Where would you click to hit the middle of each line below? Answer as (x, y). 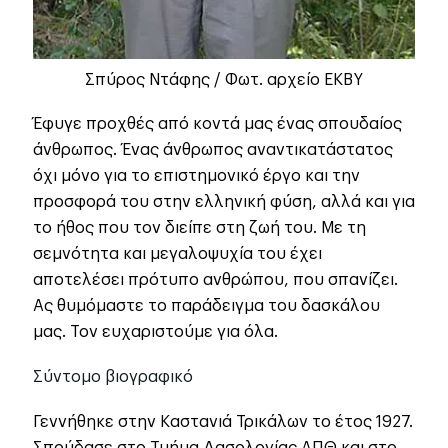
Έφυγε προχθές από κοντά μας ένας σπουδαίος (217, 123)
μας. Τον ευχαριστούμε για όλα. (155, 331)
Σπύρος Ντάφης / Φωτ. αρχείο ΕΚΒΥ (224, 79)
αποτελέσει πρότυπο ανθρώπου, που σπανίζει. (215, 279)
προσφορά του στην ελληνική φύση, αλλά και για (224, 201)
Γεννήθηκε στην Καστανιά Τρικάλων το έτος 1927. (223, 421)
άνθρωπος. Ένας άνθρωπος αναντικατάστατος (213, 149)
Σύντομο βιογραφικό (113, 376)
